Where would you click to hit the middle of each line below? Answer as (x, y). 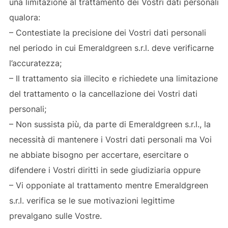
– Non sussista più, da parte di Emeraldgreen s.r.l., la (110, 124)
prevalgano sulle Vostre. (55, 216)
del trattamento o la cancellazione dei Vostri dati (103, 93)
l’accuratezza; (35, 63)
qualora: (24, 17)
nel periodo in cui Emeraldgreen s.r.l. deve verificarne (111, 48)
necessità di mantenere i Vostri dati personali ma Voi (110, 139)
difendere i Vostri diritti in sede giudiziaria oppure (105, 170)
